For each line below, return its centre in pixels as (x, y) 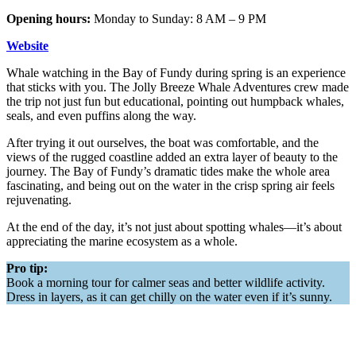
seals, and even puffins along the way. (103, 116)
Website (27, 46)
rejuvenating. (41, 200)
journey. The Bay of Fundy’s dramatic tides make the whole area (168, 172)
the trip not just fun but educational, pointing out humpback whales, (175, 102)
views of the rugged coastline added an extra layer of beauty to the (172, 157)
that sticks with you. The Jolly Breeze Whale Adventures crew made (178, 87)
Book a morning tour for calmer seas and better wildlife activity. (166, 283)
